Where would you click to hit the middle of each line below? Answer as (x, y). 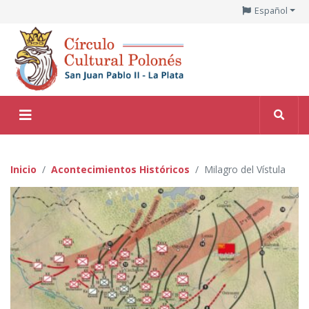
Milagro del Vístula (245, 169)
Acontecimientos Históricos (120, 169)
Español (271, 11)
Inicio (23, 169)
